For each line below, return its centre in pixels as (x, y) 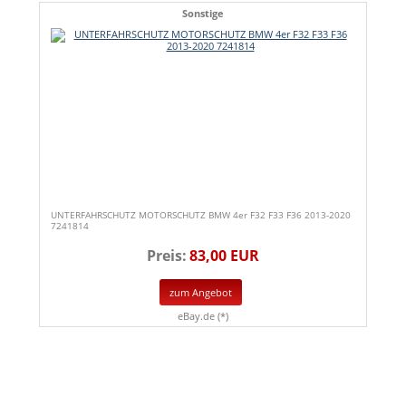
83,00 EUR (224, 256)
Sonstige (203, 13)
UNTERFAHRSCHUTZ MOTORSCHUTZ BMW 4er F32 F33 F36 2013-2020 (201, 215)
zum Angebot (201, 292)
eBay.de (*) (203, 315)
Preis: (167, 256)
